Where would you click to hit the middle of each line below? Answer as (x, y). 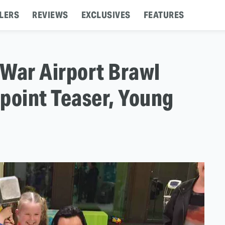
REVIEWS (50, 15)
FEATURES (164, 15)
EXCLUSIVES (106, 15)
